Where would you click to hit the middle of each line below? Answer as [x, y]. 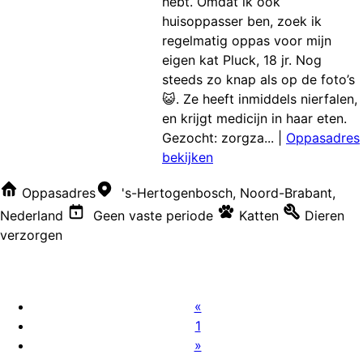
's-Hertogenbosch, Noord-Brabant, [228, 192]
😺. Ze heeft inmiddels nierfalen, [260, 98]
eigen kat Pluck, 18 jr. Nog [242, 60]
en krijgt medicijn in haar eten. [254, 118]
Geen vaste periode [151, 215]
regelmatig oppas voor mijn [247, 40]
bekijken [188, 157]
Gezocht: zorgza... [218, 137]
